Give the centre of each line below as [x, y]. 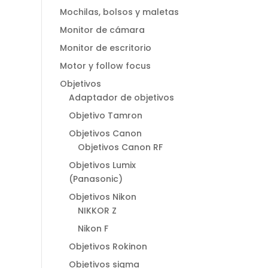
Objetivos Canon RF [120, 147]
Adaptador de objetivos [121, 97]
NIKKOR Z [97, 210]
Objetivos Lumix [102, 165]
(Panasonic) [95, 179]
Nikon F [93, 228]
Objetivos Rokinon [108, 246]
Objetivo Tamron [105, 115]
